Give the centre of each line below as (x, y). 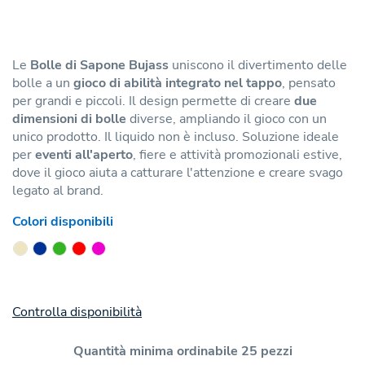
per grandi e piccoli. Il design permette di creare (153, 101)
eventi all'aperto (84, 155)
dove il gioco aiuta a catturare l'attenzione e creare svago (178, 173)
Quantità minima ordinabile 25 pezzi (182, 352)
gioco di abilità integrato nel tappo (178, 83)
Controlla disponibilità (77, 312)
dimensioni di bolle (69, 119)
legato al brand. (58, 191)
